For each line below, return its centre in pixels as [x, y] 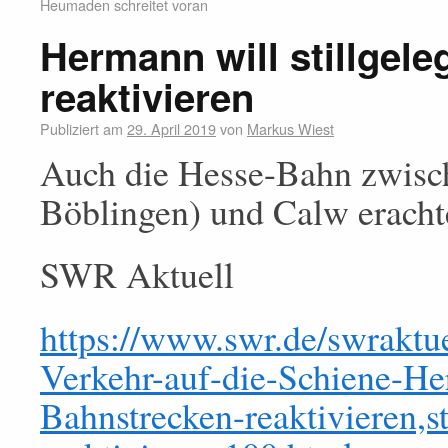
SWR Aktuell [137, 274]
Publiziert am [81, 128]
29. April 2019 [171, 128]
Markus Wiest [290, 128]
